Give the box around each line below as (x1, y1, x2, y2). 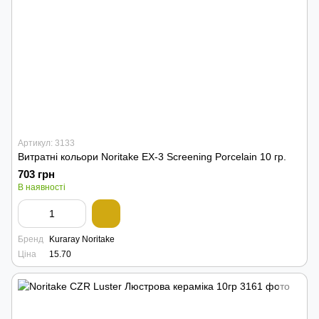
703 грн (18, 168, 55, 180)
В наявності (18, 182, 66, 192)
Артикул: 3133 (18, 138, 75, 148)
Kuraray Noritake (49, 234, 115, 244)
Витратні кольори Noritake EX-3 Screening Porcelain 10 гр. (260, 151, 286, 162)
